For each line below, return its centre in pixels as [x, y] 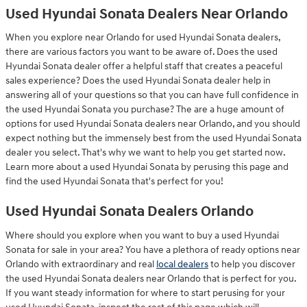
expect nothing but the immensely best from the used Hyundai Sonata [153, 138]
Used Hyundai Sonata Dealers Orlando [130, 212]
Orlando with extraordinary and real [81, 264]
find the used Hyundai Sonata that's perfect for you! [114, 181]
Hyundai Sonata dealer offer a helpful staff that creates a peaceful [144, 66]
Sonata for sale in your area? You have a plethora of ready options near [153, 249]
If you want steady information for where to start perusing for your [145, 293]
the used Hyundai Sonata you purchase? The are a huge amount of [145, 109]
